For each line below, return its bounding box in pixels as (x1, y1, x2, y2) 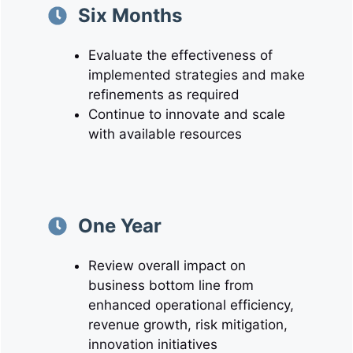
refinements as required (88, 87, 240, 102)
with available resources (88, 126, 242, 142)
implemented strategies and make (88, 67, 305, 83)
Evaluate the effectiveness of (88, 47, 273, 63)
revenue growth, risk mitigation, (88, 316, 288, 333)
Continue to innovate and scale (88, 106, 285, 122)
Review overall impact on (88, 257, 246, 273)
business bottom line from (88, 277, 254, 293)
